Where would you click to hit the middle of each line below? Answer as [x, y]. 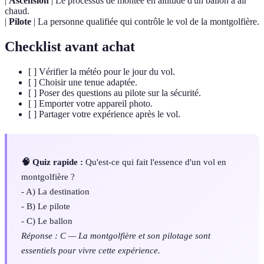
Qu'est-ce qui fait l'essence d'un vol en [155, 162]
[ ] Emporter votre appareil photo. [90, 103]
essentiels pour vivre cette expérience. [91, 250]
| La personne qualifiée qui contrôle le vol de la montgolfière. [145, 22]
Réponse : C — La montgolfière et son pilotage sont [116, 236]
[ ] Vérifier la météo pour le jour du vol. [102, 72]
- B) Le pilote [46, 206]
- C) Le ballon [47, 221]
